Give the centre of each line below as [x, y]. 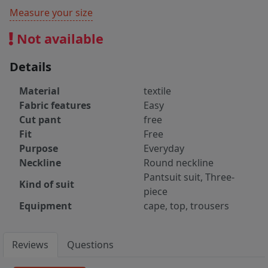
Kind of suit [47, 185]
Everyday [164, 149]
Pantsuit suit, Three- [189, 177]
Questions [91, 245]
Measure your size [51, 13]
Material [39, 91]
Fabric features [55, 106]
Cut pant [40, 120]
